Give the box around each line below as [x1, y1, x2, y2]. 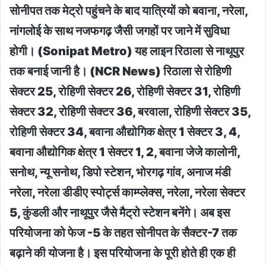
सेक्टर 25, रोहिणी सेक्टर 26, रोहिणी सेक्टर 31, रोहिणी [9, 84, 240, 99]
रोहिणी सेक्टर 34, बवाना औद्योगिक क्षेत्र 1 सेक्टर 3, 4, [9, 124, 240, 139]
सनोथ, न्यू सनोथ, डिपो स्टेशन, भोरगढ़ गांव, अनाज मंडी [9, 164, 231, 179]
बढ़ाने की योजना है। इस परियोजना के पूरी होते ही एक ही [9, 245, 236, 260]
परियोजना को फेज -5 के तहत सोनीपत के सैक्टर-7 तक [9, 225, 237, 240]
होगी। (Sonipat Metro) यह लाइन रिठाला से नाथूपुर [9, 43, 244, 58]
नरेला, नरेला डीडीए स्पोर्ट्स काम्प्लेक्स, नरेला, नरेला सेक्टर [9, 185, 245, 199]
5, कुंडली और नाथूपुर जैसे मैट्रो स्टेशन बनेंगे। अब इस [9, 205, 230, 220]
